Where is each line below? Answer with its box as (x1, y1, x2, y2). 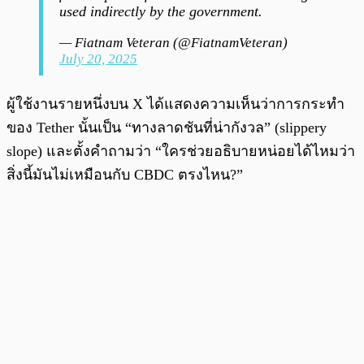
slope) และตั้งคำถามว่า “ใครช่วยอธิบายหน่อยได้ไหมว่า (6, 143, 355, 160)
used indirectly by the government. (59, 3, 262, 20)
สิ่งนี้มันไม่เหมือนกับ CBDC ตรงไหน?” (6, 167, 247, 184)
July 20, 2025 (59, 51, 137, 67)
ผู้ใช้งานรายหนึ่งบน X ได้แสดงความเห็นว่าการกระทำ (6, 96, 344, 113)
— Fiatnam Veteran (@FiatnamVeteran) (59, 35, 288, 51)
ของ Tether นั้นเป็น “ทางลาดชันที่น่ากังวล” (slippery (6, 119, 327, 136)
